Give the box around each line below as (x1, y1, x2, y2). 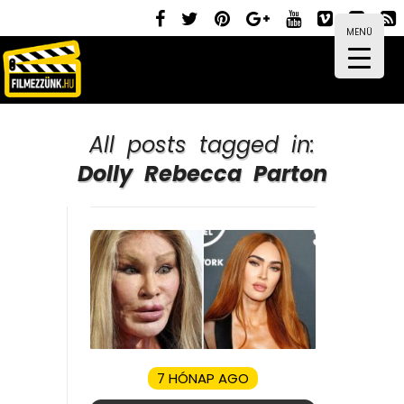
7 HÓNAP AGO (157, 368, 249, 388)
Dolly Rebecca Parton (77, 159, 327, 188)
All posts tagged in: (89, 130, 315, 160)
